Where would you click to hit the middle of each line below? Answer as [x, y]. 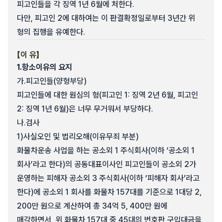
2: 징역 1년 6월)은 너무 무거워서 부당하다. [85, 109]
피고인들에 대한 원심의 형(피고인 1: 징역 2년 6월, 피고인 [108, 95]
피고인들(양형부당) [56, 81]
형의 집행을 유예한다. [51, 32]
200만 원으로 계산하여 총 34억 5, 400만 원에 [92, 206]
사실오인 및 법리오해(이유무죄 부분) [81, 137]
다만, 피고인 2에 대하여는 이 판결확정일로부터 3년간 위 [106, 18]
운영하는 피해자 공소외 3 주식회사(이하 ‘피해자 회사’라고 [108, 178]
